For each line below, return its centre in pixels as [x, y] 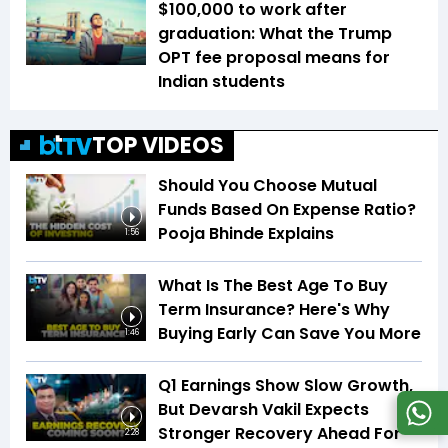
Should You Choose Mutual [267, 185]
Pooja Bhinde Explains [246, 233]
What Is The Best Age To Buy [273, 285]
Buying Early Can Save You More [289, 333]
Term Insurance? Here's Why [274, 309]
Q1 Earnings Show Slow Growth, [285, 385]
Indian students [221, 81]
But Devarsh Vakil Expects [263, 409]
